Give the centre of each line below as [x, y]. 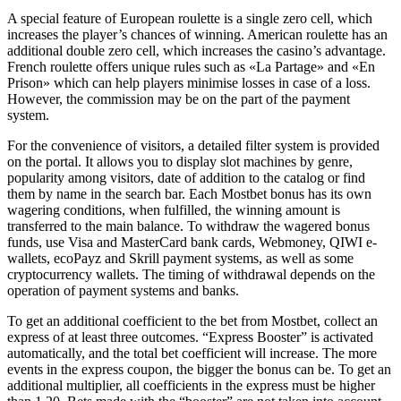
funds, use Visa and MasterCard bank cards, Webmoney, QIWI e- [192, 242]
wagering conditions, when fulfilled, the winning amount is [174, 209]
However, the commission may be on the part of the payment [179, 98]
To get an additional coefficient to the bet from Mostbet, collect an [192, 320]
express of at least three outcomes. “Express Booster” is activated [190, 337]
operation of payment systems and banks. [123, 290]
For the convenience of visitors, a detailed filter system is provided [193, 145]
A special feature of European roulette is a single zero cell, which [190, 18]
